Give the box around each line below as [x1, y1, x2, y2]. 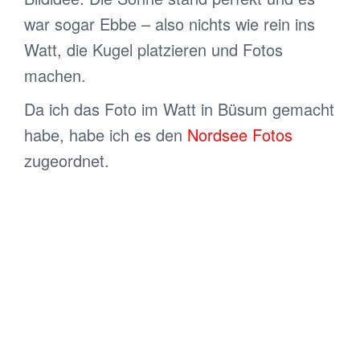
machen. [24, 63, 86, 88]
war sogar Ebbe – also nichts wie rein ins [24, 12, 315, 36]
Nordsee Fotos [187, 123, 292, 147]
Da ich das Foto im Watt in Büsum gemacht [24, 97, 334, 121]
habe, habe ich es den [24, 123, 187, 147]
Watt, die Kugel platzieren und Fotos [24, 38, 283, 62]
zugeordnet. [24, 149, 109, 173]
